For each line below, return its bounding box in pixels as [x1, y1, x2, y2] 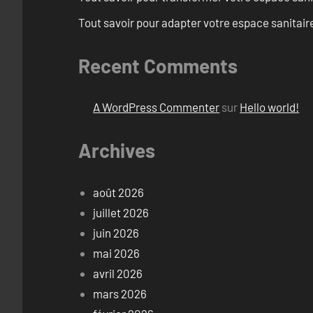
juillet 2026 [93, 205, 150, 219]
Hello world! [240, 100, 300, 115]
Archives [78, 138, 155, 163]
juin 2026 [93, 225, 140, 240]
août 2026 [93, 184, 145, 199]
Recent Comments [78, 53, 238, 78]
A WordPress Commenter [93, 100, 220, 115]
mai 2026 [93, 245, 140, 260]
